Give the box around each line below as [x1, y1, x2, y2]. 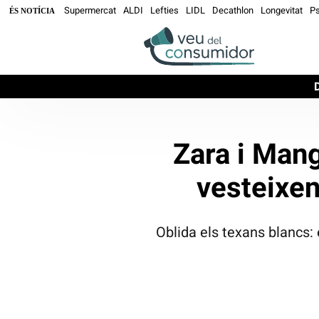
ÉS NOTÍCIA [9, 6, 55, 15]
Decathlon [212, 5, 253, 16]
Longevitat [261, 5, 303, 16]
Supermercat [64, 5, 116, 16]
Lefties [150, 5, 179, 16]
